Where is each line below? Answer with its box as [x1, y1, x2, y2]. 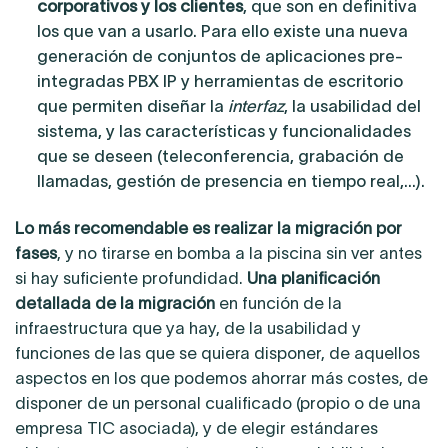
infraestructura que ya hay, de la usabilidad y [15, 319, 361, 338]
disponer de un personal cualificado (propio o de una [15, 394, 421, 413]
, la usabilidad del [283, 97, 421, 116]
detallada [15, 294, 91, 313]
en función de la [215, 294, 342, 313]
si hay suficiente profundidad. [15, 269, 247, 288]
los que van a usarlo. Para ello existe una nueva [36, 22, 408, 41]
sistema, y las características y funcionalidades [36, 122, 411, 141]
